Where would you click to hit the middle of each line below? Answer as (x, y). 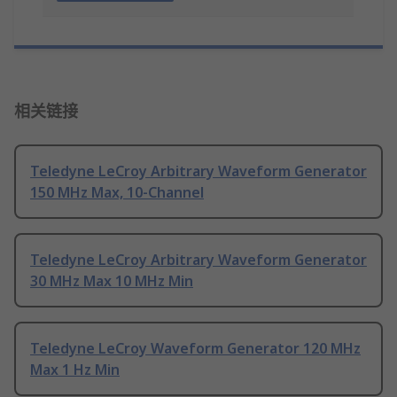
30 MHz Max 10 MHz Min (112, 281)
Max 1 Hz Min (75, 370)
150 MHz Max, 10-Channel (117, 193)
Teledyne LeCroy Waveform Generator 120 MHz (195, 349)
